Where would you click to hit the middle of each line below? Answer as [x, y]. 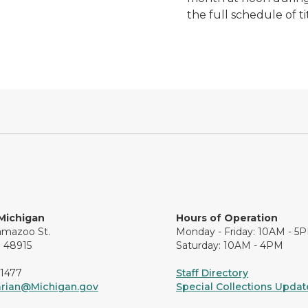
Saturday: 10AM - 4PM [230, 245]
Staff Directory [212, 273]
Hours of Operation [227, 218]
